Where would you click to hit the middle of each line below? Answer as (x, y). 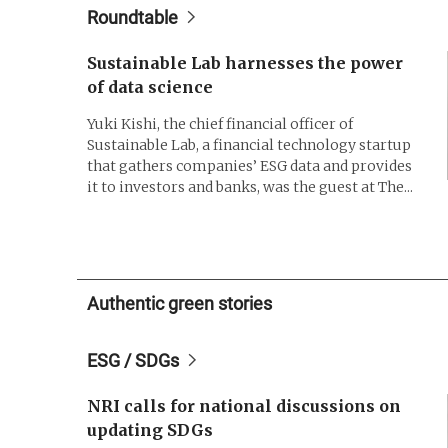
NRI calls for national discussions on (244, 405)
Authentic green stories (179, 303)
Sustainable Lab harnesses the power (245, 62)
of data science (150, 86)
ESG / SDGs (133, 360)
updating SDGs (150, 429)
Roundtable (132, 17)
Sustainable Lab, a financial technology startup (249, 144)
